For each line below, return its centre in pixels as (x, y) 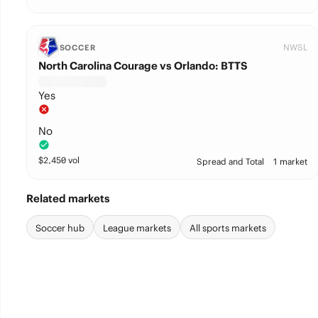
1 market (290, 161)
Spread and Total (230, 161)
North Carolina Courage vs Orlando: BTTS (143, 66)
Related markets (68, 198)
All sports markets (227, 228)
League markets (137, 228)
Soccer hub (60, 228)
